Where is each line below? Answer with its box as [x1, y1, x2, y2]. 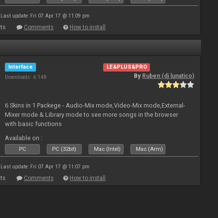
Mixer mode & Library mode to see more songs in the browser [5, 110, 179, 118]
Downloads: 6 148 [5, 74, 47, 80]
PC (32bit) [52, 145, 77, 152]
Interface [8, 64, 33, 70]
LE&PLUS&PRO [106, 64, 147, 71]
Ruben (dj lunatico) [142, 72, 195, 79]
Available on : [5, 134, 43, 142]
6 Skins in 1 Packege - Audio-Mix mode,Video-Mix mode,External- [5, 101, 186, 109]
